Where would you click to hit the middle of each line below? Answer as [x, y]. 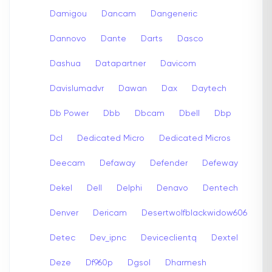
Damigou [68, 14]
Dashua [65, 63]
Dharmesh [186, 263]
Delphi [129, 188]
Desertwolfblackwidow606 [194, 213]
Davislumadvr [77, 88]
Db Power [69, 113]
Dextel [225, 238]
